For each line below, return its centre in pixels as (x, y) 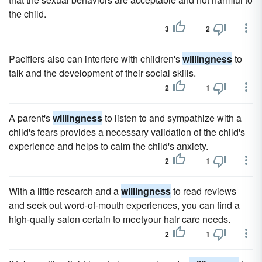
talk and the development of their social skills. (102, 73)
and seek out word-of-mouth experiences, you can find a (124, 205)
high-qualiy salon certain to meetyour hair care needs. (120, 219)
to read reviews (204, 191)
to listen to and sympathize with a (172, 118)
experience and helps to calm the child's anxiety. (108, 146)
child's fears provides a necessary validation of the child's (127, 132)
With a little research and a (65, 191)
